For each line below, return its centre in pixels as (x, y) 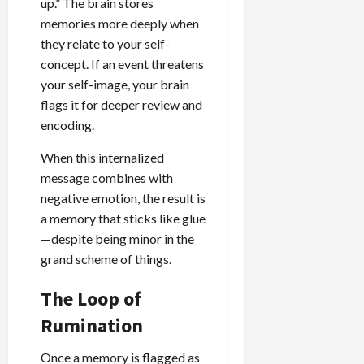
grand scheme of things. (106, 258)
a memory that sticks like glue (123, 218)
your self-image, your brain (115, 84)
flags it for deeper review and (121, 104)
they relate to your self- (105, 43)
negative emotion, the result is (123, 197)
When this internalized (102, 157)
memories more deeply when (120, 23)
